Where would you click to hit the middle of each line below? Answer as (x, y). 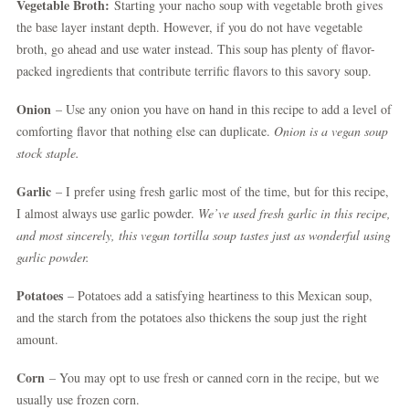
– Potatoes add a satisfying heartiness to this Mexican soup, (218, 295)
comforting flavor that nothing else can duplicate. (145, 131)
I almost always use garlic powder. (107, 213)
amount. (37, 339)
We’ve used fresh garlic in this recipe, (294, 213)
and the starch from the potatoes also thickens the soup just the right (192, 317)
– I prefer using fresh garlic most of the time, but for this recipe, (220, 191)
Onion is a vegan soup (331, 131)
